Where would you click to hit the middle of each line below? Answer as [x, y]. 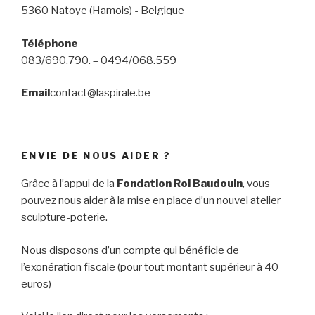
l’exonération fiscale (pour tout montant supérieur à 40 [150, 267]
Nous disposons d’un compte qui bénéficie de [130, 250]
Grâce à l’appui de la [69, 184]
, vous [256, 184]
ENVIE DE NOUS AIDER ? [96, 155]
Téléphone [50, 43]
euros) [36, 284]
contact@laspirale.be [100, 93]
